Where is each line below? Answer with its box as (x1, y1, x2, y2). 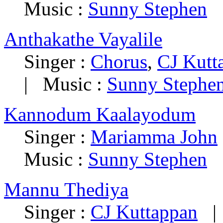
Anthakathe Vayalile (4, 28, 162, 50)
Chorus (91, 51, 147, 73)
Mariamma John (91, 126, 218, 148)
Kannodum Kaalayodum (4, 104, 196, 125)
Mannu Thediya (4, 179, 128, 201)
